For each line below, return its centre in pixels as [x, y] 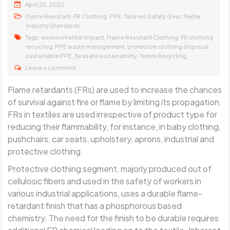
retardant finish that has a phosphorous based [95, 205]
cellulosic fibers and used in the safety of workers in [105, 181]
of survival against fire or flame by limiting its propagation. [115, 102]
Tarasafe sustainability [106, 55]
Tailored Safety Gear [153, 16]
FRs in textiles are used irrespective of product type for [113, 114]
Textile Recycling [163, 55]
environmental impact [73, 37]
